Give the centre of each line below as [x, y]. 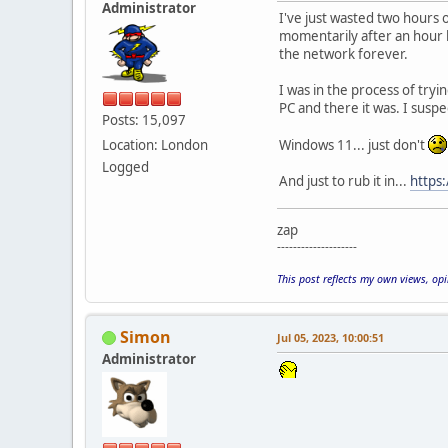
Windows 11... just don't [353, 144]
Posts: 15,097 [144, 119]
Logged [125, 166]
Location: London [155, 144]
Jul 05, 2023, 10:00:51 [330, 337]
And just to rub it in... [344, 180]
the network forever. [343, 53]
